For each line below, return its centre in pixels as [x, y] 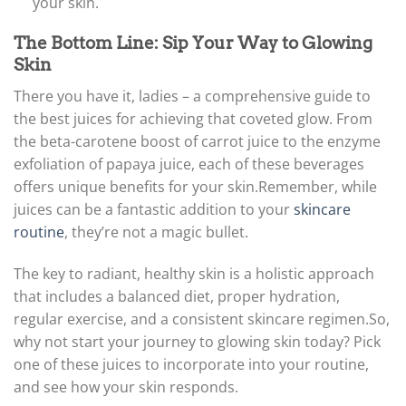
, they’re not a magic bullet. [156, 232]
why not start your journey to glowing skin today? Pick [197, 341]
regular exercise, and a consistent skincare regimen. [191, 319]
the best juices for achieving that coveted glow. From [193, 119]
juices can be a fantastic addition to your [154, 210]
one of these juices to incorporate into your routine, [191, 364]
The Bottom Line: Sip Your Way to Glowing [193, 43]
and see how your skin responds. [126, 387]
